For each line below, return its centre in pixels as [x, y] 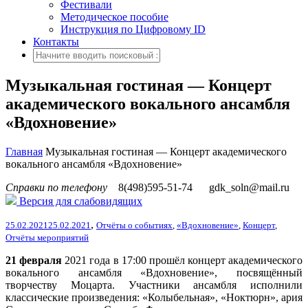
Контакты [56, 42]
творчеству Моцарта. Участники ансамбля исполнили [154, 285]
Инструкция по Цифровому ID [133, 29]
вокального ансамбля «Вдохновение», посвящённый [154, 272]
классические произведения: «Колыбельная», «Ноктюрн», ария [154, 297]
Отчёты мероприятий [47, 237]
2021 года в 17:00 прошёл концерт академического [182, 260]
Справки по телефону [56, 187]
